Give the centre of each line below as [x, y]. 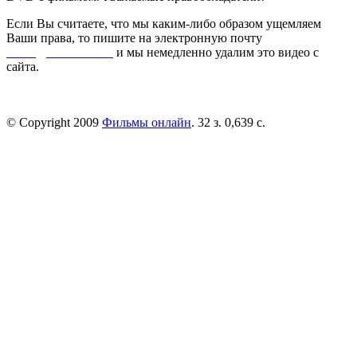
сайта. [23, 66]
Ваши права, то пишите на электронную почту [134, 37]
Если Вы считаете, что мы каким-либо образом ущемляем [164, 23]
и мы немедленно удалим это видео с [216, 52]
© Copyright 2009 [54, 122]
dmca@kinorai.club [60, 52]
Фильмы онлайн [147, 122]
